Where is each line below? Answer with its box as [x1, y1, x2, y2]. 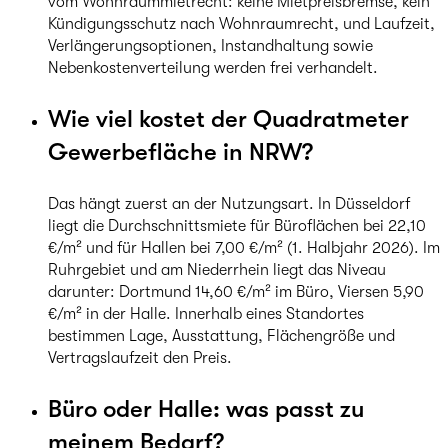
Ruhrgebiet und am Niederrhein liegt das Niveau [48, 261, 386, 279]
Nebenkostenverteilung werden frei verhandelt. [48, 59, 378, 77]
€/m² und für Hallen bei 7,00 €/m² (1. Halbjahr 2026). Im [48, 239, 440, 257]
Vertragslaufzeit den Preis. [48, 349, 232, 367]
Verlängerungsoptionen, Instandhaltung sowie [48, 37, 373, 55]
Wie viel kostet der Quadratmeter [48, 105, 409, 133]
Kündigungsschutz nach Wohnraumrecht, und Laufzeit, [48, 15, 435, 33]
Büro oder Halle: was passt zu [48, 395, 364, 423]
